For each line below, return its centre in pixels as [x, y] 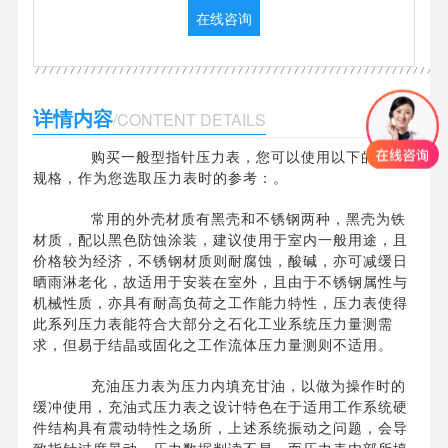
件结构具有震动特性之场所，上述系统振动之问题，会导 [220, 427]
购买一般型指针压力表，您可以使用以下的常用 [233, 156]
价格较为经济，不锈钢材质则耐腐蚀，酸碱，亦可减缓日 [220, 260]
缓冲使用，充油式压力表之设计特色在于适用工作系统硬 [220, 406]
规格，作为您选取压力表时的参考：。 [160, 177]
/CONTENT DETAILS [189, 120]
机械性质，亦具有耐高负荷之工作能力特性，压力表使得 [220, 302]
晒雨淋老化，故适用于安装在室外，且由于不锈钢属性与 [220, 281]
